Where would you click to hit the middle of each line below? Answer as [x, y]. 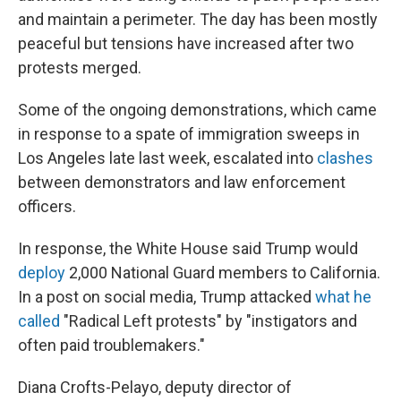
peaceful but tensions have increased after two [186, 43]
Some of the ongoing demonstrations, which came [197, 110]
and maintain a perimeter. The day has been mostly [198, 19]
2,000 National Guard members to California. [223, 273]
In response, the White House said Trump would [188, 248]
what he [343, 297]
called [39, 321]
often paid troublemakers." [111, 345]
